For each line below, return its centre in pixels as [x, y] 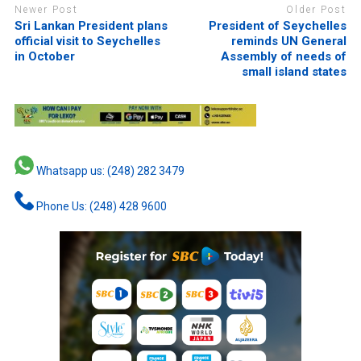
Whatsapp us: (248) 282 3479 [109, 170]
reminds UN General [289, 41]
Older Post [317, 9]
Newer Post [46, 9]
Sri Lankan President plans [91, 26]
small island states [295, 72]
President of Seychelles [278, 26]
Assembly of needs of [284, 56]
